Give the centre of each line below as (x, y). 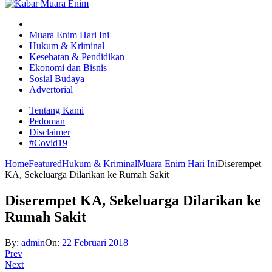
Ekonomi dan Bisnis (68, 68)
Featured (45, 164)
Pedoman (47, 121)
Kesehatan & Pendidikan (77, 57)
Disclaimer (50, 132)
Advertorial (51, 90)
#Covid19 (48, 143)
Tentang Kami (56, 110)
